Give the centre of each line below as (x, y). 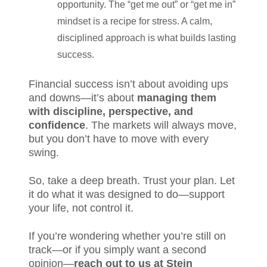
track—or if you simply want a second (117, 250)
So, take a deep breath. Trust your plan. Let (132, 181)
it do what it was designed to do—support (127, 194)
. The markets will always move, (161, 125)
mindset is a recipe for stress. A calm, (135, 21)
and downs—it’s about (83, 98)
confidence (57, 125)
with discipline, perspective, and (111, 111)
